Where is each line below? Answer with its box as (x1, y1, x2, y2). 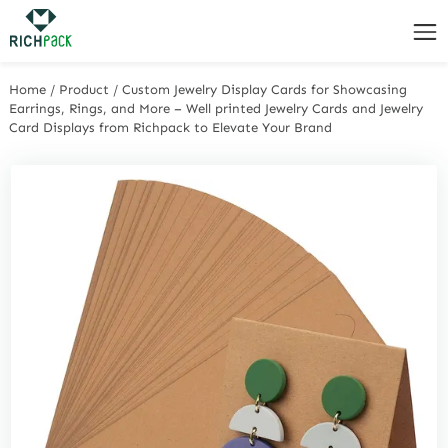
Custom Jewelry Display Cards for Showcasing (122, 81, 408, 97)
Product (59, 81, 110, 97)
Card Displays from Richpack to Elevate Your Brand (9, 119, 333, 135)
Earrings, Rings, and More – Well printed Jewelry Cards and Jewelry (9, 100, 424, 116)
